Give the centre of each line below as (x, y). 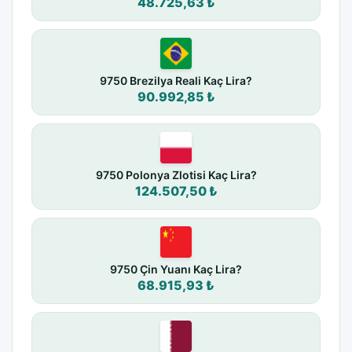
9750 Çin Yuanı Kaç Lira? (176, 269)
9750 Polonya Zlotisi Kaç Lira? (176, 175)
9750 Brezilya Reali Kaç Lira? (176, 81)
